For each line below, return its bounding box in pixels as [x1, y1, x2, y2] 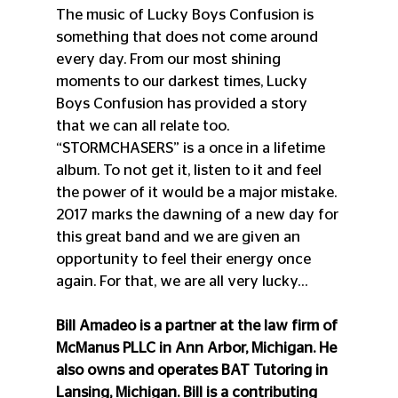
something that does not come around [55, 29, 322, 45]
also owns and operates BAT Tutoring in [55, 362, 331, 378]
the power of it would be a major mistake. [55, 185, 340, 201]
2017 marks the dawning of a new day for [55, 207, 342, 223]
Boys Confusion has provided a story [55, 96, 311, 112]
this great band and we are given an [55, 229, 304, 245]
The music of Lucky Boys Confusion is [55, 7, 317, 23]
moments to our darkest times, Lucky [55, 74, 311, 90]
